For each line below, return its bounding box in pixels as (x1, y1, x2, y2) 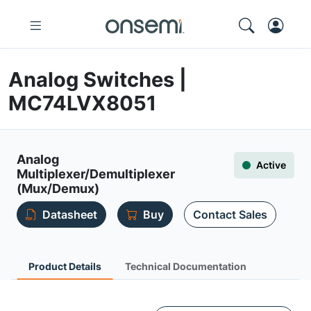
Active (256, 159, 286, 171)
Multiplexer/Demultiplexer (17, 167, 175, 181)
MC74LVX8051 (8, 91, 156, 115)
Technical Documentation (125, 260, 246, 272)
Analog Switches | (8, 67, 187, 92)
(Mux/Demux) (17, 181, 99, 196)
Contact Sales (193, 208, 267, 221)
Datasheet (42, 208, 97, 221)
